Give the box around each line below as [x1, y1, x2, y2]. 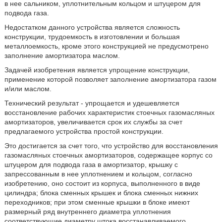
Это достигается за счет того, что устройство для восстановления [4, 141, 218, 150]
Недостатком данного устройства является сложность [4, 23, 180, 31]
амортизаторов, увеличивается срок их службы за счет [4, 117, 182, 126]
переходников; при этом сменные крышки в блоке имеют [4, 198, 190, 206]
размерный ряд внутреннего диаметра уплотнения [4, 207, 171, 216]
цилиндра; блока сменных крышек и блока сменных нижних [4, 188, 198, 197]
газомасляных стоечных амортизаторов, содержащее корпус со [4, 151, 213, 159]
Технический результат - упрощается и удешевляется [4, 99, 179, 107]
